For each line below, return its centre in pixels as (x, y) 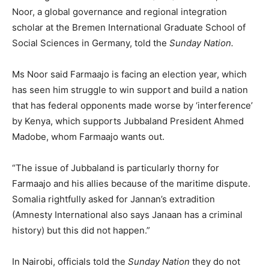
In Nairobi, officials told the (70, 262)
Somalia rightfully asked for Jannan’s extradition (113, 199)
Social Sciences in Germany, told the (91, 43)
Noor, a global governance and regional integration (119, 12)
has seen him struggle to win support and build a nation (130, 90)
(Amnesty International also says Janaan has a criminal (127, 215)
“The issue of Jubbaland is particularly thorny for (116, 168)
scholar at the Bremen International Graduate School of (129, 28)
